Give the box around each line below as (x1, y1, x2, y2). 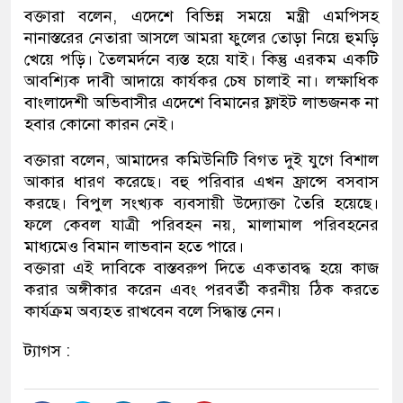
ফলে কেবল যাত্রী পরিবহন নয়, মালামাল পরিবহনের (24, 215, 379, 236)
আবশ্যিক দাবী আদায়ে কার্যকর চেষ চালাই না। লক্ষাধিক (24, 71, 379, 92)
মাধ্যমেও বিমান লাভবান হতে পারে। (24, 237, 244, 257)
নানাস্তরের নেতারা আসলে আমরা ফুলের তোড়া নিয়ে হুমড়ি (24, 28, 379, 49)
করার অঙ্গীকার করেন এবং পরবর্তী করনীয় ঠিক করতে (24, 280, 379, 300)
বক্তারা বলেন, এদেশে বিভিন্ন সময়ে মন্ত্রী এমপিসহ (24, 6, 379, 27)
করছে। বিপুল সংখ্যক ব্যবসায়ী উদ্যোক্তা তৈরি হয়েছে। (24, 193, 379, 214)
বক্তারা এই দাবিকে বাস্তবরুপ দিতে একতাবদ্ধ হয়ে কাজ (24, 258, 379, 279)
